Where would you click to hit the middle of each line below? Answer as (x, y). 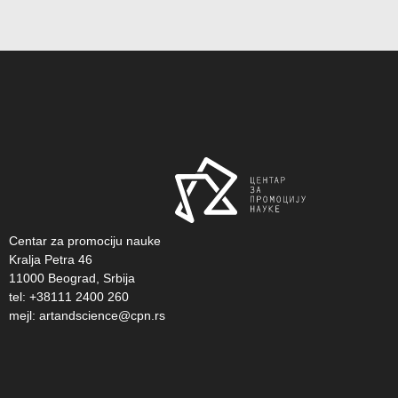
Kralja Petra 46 (52, 260)
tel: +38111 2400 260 (71, 297)
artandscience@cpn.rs (102, 316)
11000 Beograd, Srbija (74, 279)
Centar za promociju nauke (87, 241)
